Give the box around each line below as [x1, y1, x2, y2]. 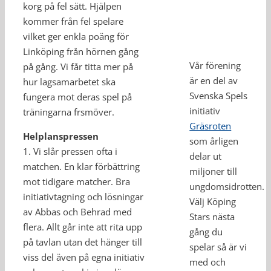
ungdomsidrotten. [189, 180, 265, 193]
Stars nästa [189, 211, 235, 223]
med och [189, 256, 226, 269]
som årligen [189, 135, 239, 148]
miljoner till [189, 165, 238, 178]
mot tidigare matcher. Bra [23, 175, 130, 188]
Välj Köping [189, 195, 237, 208]
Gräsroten [189, 120, 232, 132]
